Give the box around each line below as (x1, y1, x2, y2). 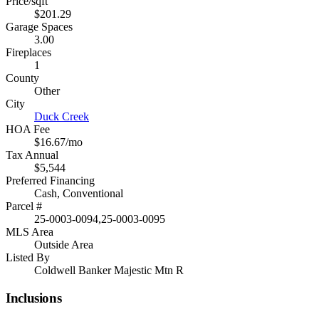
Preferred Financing (6, 174, 95, 187)
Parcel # (6, 200, 42, 213)
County (6, 72, 39, 85)
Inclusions (6, 290, 62, 305)
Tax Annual (6, 149, 58, 162)
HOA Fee (6, 123, 50, 136)
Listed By (6, 251, 50, 264)
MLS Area (6, 226, 53, 239)
